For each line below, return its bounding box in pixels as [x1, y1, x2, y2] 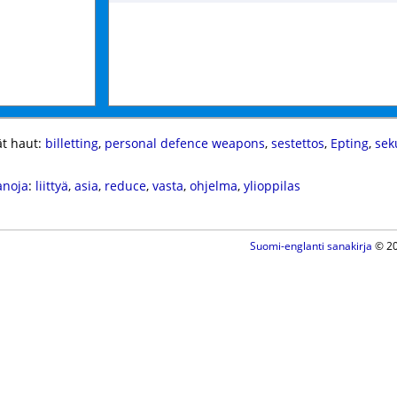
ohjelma [189, 177, 237, 194]
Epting [330, 135, 369, 152]
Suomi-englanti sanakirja [249, 238, 372, 253]
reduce [104, 177, 146, 194]
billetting [44, 135, 98, 152]
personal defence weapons [104, 135, 265, 152]
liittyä [35, 177, 68, 194]
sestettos [270, 135, 324, 152]
